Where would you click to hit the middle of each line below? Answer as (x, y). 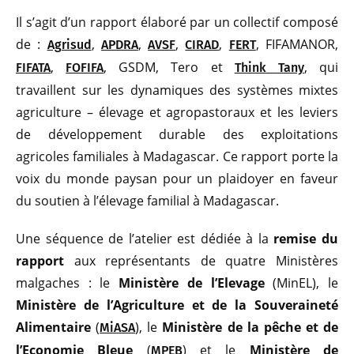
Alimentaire (53, 328)
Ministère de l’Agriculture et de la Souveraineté (177, 305)
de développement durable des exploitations (177, 135)
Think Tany (269, 68)
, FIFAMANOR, (297, 45)
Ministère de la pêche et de (250, 328)
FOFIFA (85, 68)
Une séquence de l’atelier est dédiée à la (145, 239)
